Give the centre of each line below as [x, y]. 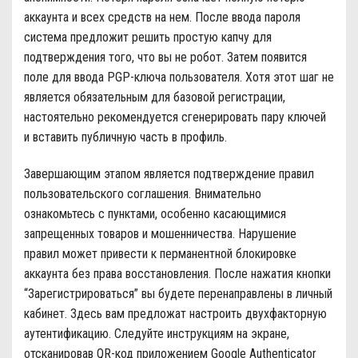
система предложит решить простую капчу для [148, 37]
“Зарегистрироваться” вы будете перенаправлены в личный [178, 293]
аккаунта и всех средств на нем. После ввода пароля [162, 17]
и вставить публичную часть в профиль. [125, 137]
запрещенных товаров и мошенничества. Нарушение [160, 233]
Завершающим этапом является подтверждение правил [169, 173]
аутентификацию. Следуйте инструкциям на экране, [157, 333]
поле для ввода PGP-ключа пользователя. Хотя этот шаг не [179, 77]
